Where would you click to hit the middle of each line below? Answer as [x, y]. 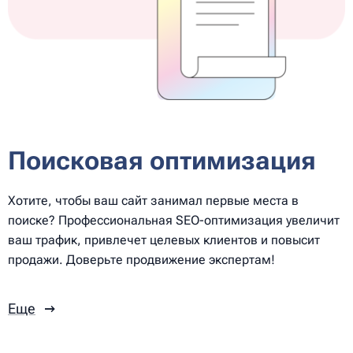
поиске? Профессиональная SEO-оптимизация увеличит [174, 220]
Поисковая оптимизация [162, 160]
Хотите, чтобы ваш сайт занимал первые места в [153, 200]
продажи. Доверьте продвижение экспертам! [141, 259]
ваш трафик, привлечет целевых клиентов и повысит [164, 240]
